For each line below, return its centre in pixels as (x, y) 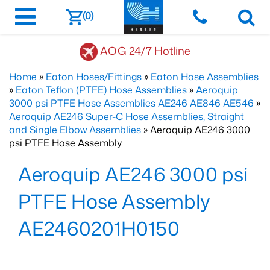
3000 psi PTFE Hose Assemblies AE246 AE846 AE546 (131, 103)
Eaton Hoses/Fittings (94, 77)
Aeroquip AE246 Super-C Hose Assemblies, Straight (127, 116)
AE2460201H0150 (99, 228)
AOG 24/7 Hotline (145, 50)
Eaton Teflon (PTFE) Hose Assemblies (101, 90)
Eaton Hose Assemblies (205, 77)
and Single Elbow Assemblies (75, 130)
